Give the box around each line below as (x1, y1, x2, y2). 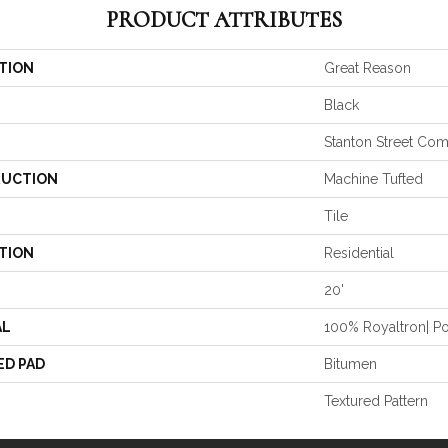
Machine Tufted (324, 171, 423, 188)
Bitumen (324, 356, 377, 373)
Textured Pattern (324, 393, 428, 410)
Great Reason (324, 60, 411, 77)
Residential (324, 245, 394, 262)
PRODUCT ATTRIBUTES (106, 7, 342, 34)
